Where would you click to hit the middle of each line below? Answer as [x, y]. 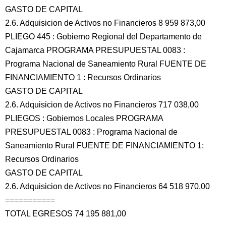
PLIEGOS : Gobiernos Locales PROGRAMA [84, 118]
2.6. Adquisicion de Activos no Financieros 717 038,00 [102, 105]
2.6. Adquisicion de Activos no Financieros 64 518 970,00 [107, 186]
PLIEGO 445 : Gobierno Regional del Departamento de [103, 37]
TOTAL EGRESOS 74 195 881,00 [66, 214]
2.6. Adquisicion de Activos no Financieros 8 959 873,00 [105, 23]
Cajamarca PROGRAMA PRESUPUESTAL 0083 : [95, 50]
